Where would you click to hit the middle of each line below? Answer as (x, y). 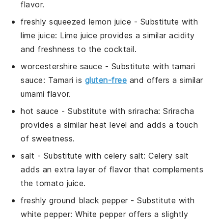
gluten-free (106, 80)
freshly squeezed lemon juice (76, 21)
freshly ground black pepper (74, 200)
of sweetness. (48, 138)
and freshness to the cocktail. (79, 49)
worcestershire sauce (62, 66)
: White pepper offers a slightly (129, 214)
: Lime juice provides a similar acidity (125, 35)
